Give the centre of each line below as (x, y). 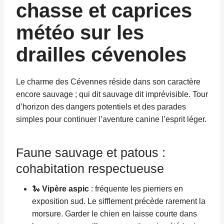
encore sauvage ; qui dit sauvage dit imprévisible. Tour (112, 94)
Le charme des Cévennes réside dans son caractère (108, 82)
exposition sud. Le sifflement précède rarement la (119, 201)
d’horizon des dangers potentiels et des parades (101, 107)
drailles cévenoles (101, 54)
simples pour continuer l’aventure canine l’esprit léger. (111, 119)
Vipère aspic (65, 189)
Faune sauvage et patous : (91, 152)
